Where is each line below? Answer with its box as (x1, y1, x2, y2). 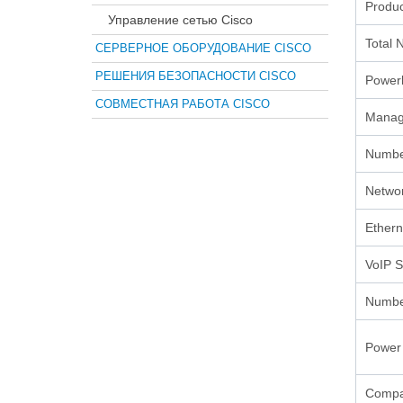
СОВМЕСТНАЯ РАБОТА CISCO (95, 97, 270, 111)
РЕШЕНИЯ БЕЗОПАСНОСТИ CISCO (95, 69, 296, 83)
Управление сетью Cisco (108, 13, 253, 27)
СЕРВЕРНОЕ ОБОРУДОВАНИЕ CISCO (95, 41, 311, 55)
